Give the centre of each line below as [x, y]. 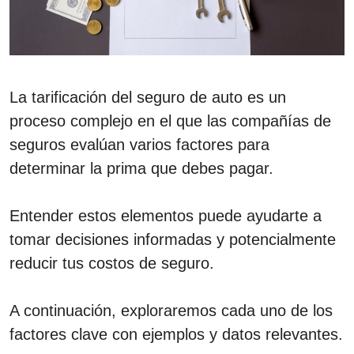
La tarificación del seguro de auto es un [148, 97]
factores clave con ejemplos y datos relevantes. [176, 334]
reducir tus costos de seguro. [112, 263]
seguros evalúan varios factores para [139, 144]
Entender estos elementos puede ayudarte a [166, 215]
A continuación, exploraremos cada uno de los [171, 310]
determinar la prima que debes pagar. [141, 168]
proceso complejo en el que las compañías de [170, 121]
